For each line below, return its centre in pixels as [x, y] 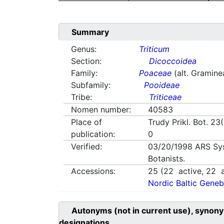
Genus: [84, 49]
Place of [86, 122]
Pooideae [162, 85]
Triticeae [165, 97]
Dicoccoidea [173, 61]
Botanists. [167, 159]
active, [190, 171]
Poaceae [155, 73]
